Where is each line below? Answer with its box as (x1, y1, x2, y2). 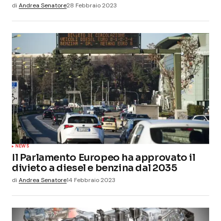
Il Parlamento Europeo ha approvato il (12, 151, 195, 164)
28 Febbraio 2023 (67, 1, 117, 9)
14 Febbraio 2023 (67, 176, 115, 184)
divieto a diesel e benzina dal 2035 (12, 161, 177, 174)
